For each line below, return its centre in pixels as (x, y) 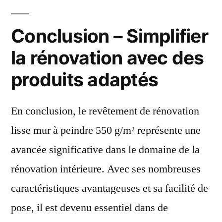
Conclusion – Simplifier (110, 36)
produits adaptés (85, 79)
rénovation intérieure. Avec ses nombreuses (106, 169)
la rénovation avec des (108, 57)
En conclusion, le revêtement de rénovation (105, 111)
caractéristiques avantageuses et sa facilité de (110, 188)
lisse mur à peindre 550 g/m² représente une (106, 130)
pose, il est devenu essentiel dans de (89, 207)
